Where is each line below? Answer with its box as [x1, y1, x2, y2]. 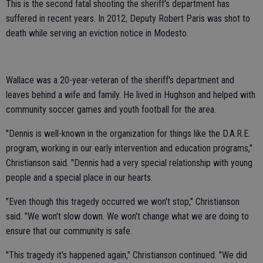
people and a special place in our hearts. [6, 172, 153, 183]
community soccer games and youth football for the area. [6, 104, 216, 115]
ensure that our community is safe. [6, 225, 132, 237]
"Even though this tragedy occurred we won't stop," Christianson [6, 196, 240, 207]
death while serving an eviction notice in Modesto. [6, 28, 188, 39]
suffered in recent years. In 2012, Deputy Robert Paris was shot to [6, 13, 250, 24]
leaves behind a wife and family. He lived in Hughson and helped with [6, 89, 255, 100]
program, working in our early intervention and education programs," [6, 143, 252, 154]
